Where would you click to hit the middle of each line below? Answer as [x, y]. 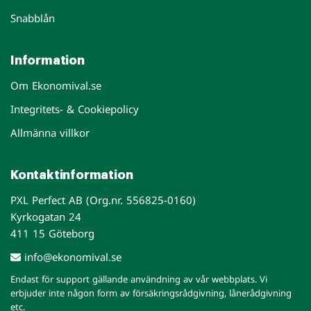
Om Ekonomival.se [56, 85]
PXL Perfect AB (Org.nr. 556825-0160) [103, 200]
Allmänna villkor [50, 133]
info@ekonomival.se [71, 257]
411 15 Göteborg [52, 233]
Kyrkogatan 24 [46, 217]
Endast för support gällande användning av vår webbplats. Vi [139, 279]
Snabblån [33, 18]
